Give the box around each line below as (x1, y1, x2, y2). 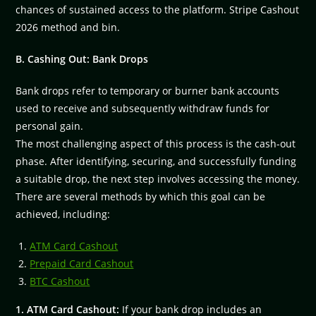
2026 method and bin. (16, 20, 121, 34)
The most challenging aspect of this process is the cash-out (16, 136, 296, 150)
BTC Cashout (30, 274, 90, 288)
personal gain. (16, 119, 84, 133)
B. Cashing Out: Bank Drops (16, 51, 149, 66)
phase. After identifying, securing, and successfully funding (16, 154, 297, 168)
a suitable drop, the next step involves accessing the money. (16, 171, 300, 186)
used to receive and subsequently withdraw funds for (16, 101, 270, 115)
